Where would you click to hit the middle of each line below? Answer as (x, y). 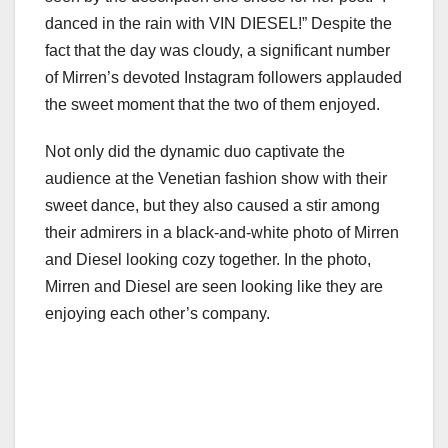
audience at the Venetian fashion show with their (216, 179)
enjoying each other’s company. (157, 314)
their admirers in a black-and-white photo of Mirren (222, 233)
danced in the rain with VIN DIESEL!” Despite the (218, 24)
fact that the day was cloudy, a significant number (217, 51)
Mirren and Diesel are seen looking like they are (214, 287)
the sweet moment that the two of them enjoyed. (212, 105)
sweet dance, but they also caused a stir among (212, 206)
